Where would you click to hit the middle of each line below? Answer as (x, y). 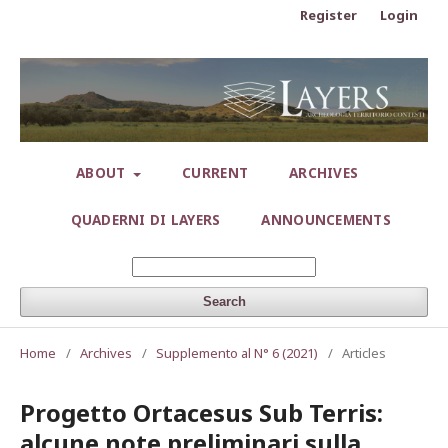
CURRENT (215, 173)
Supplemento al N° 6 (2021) (237, 353)
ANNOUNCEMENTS (326, 220)
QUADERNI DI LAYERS (145, 220)
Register (328, 15)
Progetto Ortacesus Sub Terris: (201, 413)
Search (224, 302)
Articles (364, 353)
